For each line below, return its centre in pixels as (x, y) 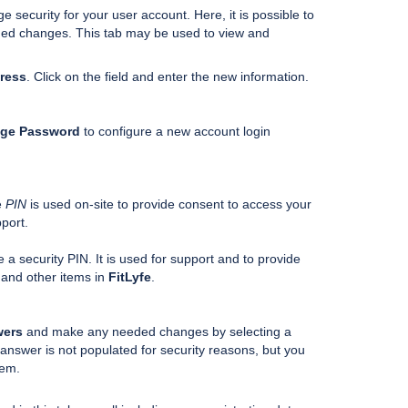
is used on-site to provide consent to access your (169, 204)
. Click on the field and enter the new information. (168, 76)
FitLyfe (130, 276)
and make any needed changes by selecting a (157, 331)
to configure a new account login (175, 131)
